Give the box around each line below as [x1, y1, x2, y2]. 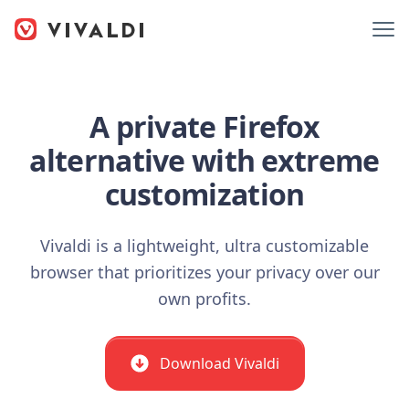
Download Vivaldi [159, 353, 279, 373]
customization [104, 174, 305, 214]
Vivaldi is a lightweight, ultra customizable [40, 235, 369, 257]
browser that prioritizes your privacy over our [29, 261, 380, 283]
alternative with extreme [29, 141, 380, 180]
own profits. [158, 288, 251, 309]
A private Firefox [89, 107, 320, 146]
